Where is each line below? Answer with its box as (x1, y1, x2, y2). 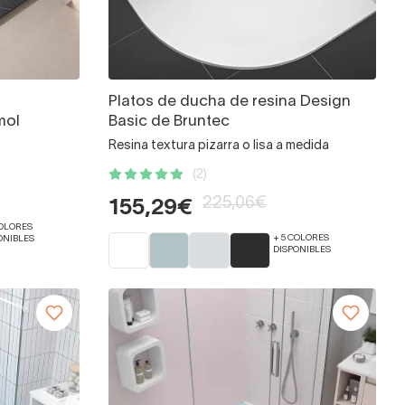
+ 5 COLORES (272, 234, 329, 243)
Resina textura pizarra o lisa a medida (108, 140, 329, 153)
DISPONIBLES (272, 246, 331, 255)
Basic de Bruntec (108, 115, 230, 129)
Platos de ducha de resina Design (108, 95, 351, 109)
